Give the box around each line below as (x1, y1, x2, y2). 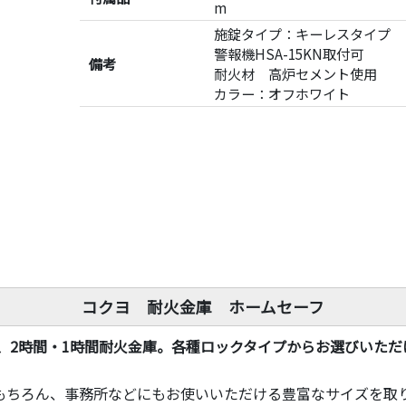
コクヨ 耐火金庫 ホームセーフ (82, 295, 324, 318)
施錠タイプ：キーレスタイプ (214, 24, 391, 44)
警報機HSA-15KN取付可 (214, 43, 363, 64)
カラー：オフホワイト (214, 83, 350, 104)
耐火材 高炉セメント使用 (214, 63, 377, 84)
